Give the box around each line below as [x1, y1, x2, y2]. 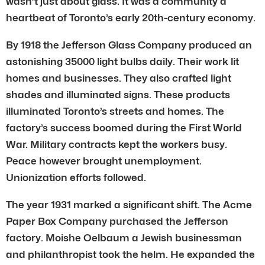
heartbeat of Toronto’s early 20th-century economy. [6, 11, 256, 24]
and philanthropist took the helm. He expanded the [6, 248, 255, 260]
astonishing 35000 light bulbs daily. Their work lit [6, 55, 239, 67]
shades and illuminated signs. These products [6, 88, 230, 101]
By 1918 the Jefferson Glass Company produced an [6, 38, 252, 51]
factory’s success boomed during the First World [6, 121, 242, 134]
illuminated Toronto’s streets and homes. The [6, 105, 224, 117]
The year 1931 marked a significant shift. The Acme [6, 198, 252, 211]
